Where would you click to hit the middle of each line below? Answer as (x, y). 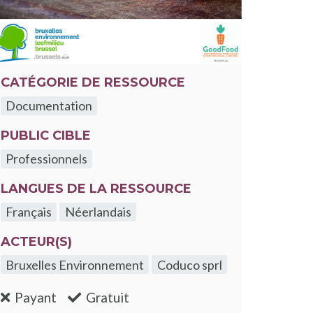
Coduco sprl (189, 264)
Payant (36, 297)
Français (29, 212)
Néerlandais (98, 212)
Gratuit (108, 297)
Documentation (49, 106)
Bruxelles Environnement (75, 264)
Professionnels (47, 159)
